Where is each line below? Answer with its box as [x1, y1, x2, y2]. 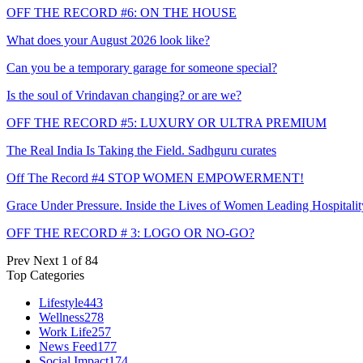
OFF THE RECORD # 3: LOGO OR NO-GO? [6, 226, 254, 241]
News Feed [39, 340, 97, 354]
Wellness [39, 310, 84, 325]
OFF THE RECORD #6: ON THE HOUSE [6, 6, 237, 20]
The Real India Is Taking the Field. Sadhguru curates [6, 143, 276, 158]
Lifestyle [39, 296, 83, 310]
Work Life [39, 325, 92, 340]
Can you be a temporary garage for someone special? [6, 61, 277, 75]
